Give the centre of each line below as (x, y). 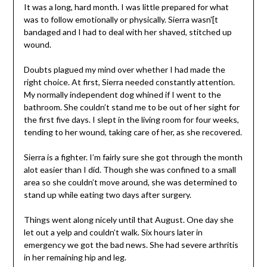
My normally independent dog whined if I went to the (122, 95)
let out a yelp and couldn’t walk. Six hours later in (113, 232)
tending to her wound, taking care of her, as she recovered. (133, 132)
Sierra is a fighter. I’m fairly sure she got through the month (133, 157)
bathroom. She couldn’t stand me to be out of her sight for (131, 107)
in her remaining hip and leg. (75, 257)
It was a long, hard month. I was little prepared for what (126, 7)
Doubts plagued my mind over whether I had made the (124, 70)
